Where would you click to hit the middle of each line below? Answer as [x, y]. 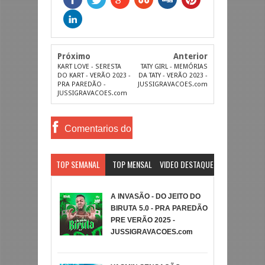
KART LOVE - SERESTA [89, 66]
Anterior [191, 56]
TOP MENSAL [132, 164]
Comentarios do [98, 128]
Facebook [92, 151]
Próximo [74, 56]
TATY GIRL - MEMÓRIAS [174, 66]
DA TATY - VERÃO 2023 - [173, 75]
